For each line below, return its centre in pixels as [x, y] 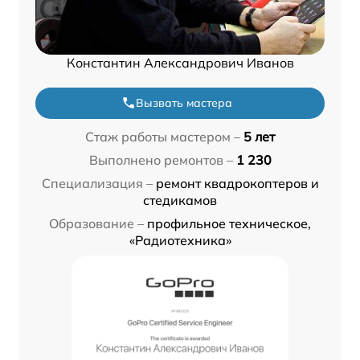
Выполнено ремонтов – [161, 160]
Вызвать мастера [184, 102]
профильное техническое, [229, 223]
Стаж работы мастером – [163, 136]
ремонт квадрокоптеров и [237, 183]
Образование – [96, 223]
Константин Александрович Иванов [180, 62]
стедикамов [180, 200]
